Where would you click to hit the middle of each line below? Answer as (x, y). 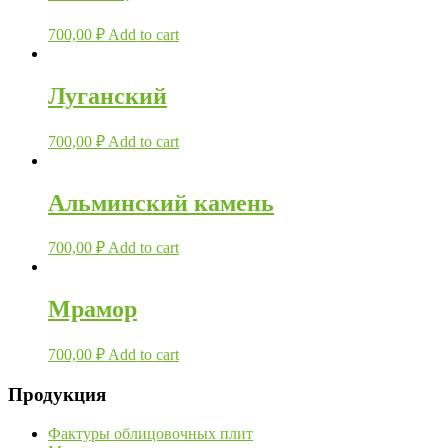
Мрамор (92, 309)
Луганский (107, 95)
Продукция (57, 394)
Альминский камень (161, 202)
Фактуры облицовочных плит (150, 433)
